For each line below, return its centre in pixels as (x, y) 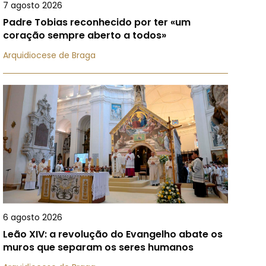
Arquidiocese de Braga (50, 55)
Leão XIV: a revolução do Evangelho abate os (113, 234)
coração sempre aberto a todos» (85, 35)
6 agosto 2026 (33, 217)
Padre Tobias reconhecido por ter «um (97, 22)
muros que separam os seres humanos (99, 247)
